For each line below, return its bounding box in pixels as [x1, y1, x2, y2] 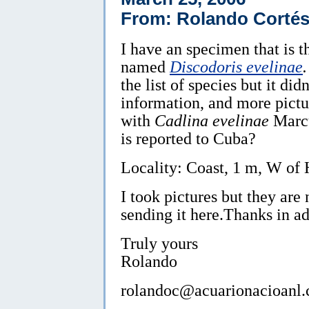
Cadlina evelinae [154, 110, 269, 130]
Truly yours [121, 233, 198, 252]
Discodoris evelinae [170, 57, 303, 76]
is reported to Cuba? [121, 128, 256, 148]
